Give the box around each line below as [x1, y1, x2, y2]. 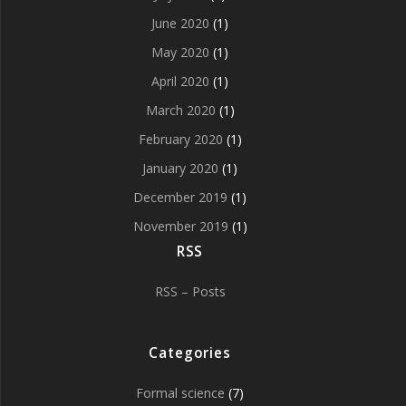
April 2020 [151, 72, 209, 91]
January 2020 [142, 159, 218, 178]
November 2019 [132, 217, 228, 236]
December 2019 [133, 188, 227, 207]
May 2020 [151, 43, 209, 62]
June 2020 [151, 14, 209, 33]
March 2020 [145, 101, 216, 120]
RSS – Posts [154, 283, 226, 301]
